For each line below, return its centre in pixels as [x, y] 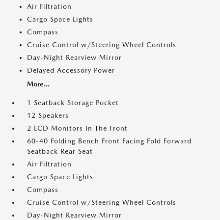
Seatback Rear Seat [60, 151]
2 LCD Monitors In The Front [77, 128]
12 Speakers [48, 115]
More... [38, 84]
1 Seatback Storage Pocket [73, 103]
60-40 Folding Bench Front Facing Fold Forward [109, 141]
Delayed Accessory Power [71, 70]
